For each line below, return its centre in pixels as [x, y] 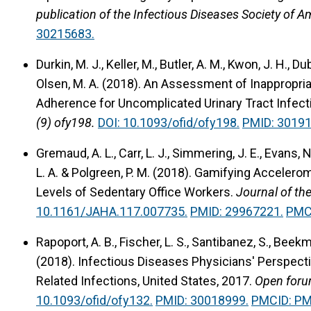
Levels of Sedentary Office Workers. [135, 192]
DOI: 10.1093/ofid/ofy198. [169, 122]
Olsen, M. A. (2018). [90, 83]
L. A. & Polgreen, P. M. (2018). [115, 172]
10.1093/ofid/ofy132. [94, 300]
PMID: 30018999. [202, 300]
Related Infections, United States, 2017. [144, 280]
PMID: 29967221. [237, 211]
